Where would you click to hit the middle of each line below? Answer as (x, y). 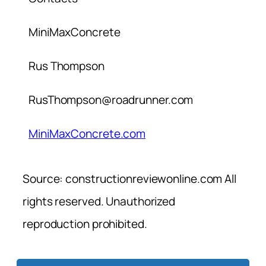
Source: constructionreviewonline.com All (129, 179)
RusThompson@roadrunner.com (111, 100)
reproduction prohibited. (85, 224)
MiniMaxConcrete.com (87, 134)
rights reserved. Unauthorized (99, 202)
